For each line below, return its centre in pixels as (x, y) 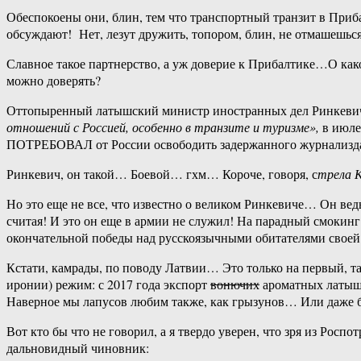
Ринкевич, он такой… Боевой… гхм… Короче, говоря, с (162, 174)
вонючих (235, 284)
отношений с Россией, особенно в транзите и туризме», (163, 127)
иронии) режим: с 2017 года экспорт (108, 284)
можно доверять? (54, 81)
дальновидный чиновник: (78, 348)
